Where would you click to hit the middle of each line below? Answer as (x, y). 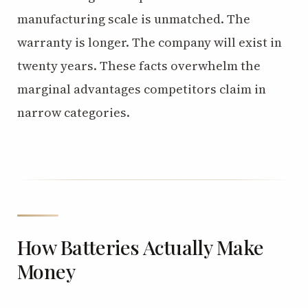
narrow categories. (74, 112)
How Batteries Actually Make (141, 247)
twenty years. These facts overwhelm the (139, 66)
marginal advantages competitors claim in (142, 89)
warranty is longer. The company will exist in (150, 42)
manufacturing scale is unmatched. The (134, 19)
